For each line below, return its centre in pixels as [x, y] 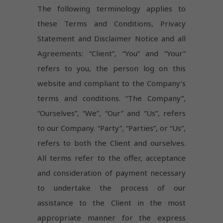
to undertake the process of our [111, 188]
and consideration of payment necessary [111, 173]
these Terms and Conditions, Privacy [111, 24]
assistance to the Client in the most [111, 203]
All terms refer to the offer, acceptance [111, 158]
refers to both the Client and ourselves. [111, 143]
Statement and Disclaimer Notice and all [111, 39]
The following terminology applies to [111, 9]
